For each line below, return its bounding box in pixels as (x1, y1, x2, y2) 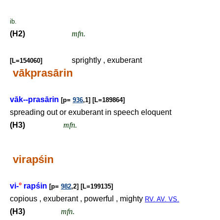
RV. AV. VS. (145, 195, 179, 203)
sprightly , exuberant (72, 56, 142, 64)
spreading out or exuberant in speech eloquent (10, 108, 171, 116)
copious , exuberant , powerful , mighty (10, 194, 145, 203)
